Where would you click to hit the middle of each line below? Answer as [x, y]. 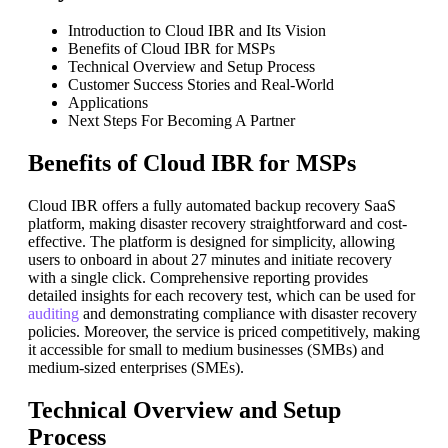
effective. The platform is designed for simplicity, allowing [211, 242]
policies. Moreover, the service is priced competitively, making [224, 332]
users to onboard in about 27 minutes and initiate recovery [210, 260]
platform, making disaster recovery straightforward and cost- [217, 224]
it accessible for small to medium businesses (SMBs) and [206, 350]
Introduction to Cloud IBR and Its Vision [197, 31]
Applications [108, 103]
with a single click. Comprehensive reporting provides [198, 278]
